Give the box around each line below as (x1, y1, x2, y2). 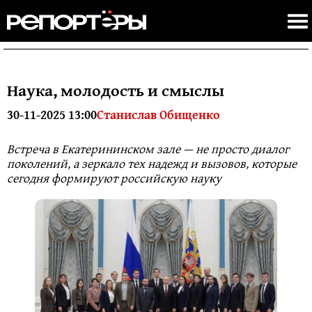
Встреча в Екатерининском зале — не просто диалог (7, 139, 289, 158)
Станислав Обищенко (97, 105, 219, 124)
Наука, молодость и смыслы (7, 78, 224, 102)
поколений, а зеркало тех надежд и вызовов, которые (7, 154, 297, 173)
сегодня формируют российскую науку (7, 169, 221, 187)
